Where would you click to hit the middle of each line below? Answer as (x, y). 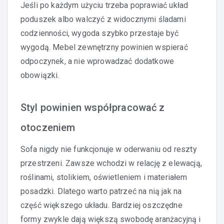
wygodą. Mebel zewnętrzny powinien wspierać (104, 47)
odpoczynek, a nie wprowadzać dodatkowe (97, 61)
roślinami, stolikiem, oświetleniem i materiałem (104, 177)
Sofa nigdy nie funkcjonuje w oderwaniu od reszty (109, 149)
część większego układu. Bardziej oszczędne (101, 205)
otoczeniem (48, 127)
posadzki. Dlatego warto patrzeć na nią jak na (101, 191)
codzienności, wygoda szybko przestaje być (100, 33)
